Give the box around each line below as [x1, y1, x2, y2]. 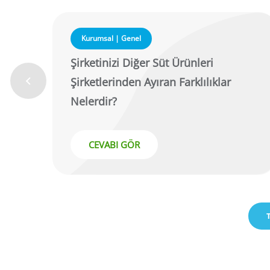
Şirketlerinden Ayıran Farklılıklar [71, 75, 231, 90]
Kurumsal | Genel [81, 33, 141, 44]
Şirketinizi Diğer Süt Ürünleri [71, 55, 213, 71]
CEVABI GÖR [89, 139, 140, 151]
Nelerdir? [71, 94, 117, 109]
